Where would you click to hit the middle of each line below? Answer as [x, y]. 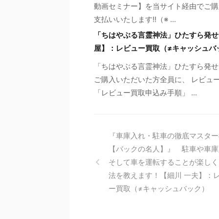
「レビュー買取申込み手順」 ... [145, 92]
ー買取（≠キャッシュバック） [159, 188]
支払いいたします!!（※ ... [135, 19]
